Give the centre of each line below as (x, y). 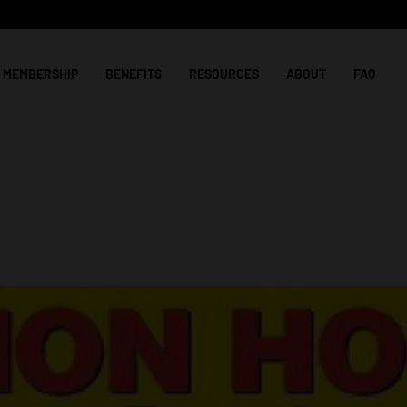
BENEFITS (133, 74)
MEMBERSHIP (40, 74)
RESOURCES (223, 74)
